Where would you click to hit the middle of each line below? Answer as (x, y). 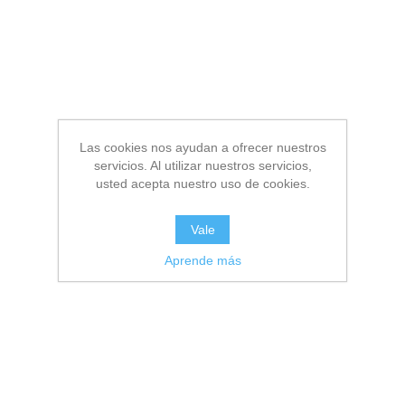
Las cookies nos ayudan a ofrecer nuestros (202, 147)
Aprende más (202, 260)
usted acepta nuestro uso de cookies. (202, 183)
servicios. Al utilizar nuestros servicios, (202, 165)
